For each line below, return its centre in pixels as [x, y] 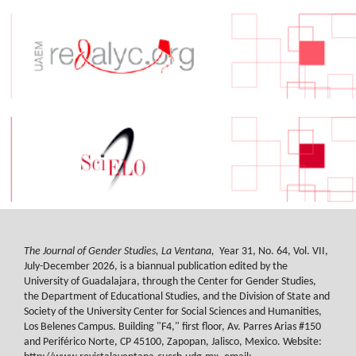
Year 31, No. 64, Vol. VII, [273, 251]
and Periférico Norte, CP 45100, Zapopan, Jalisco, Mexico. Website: [174, 342]
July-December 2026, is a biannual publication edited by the [156, 266]
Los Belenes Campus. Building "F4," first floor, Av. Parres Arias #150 [172, 327]
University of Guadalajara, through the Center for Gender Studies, [170, 281]
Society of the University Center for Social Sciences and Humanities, [173, 311]
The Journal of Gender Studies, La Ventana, [120, 251]
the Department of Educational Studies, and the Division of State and [177, 296]
